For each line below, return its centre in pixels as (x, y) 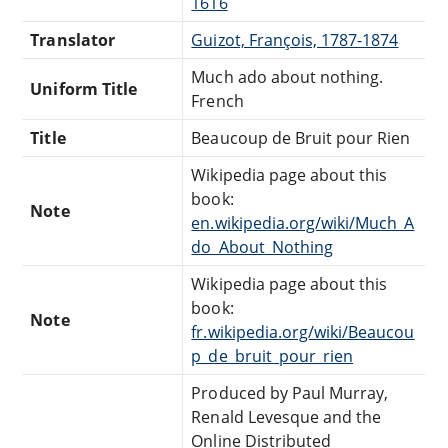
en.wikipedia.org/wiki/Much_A (303, 222)
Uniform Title (83, 88)
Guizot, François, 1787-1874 (295, 39)
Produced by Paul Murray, (290, 392)
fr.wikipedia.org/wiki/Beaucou (303, 331)
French (217, 100)
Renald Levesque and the (286, 416)
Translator (72, 39)
